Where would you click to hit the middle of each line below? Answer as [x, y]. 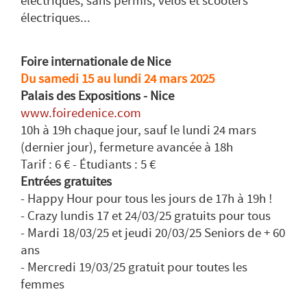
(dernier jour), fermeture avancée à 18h [127, 148]
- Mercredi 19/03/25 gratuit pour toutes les [134, 268]
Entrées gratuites [66, 182]
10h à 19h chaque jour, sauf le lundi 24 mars [138, 131]
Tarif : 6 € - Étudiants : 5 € [88, 165]
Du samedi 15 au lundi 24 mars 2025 [118, 79]
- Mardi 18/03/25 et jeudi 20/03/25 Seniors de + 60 [153, 233]
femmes [42, 285]
